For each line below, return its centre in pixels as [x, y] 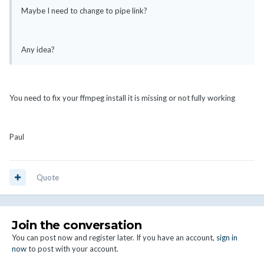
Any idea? [38, 49]
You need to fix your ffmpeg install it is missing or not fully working [122, 98]
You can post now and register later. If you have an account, [114, 237]
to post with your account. [72, 248]
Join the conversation [77, 225]
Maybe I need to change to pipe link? [84, 10]
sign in [227, 237]
